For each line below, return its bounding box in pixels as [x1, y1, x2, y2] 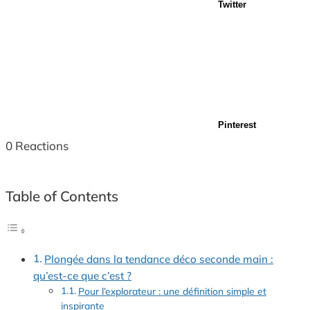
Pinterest [218, 119, 256, 130]
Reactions [15, 138, 69, 153]
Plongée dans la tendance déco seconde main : [44, 252, 274, 266]
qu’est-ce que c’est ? [33, 268, 131, 282]
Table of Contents [6, 187, 118, 206]
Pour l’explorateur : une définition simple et [77, 284, 266, 297]
